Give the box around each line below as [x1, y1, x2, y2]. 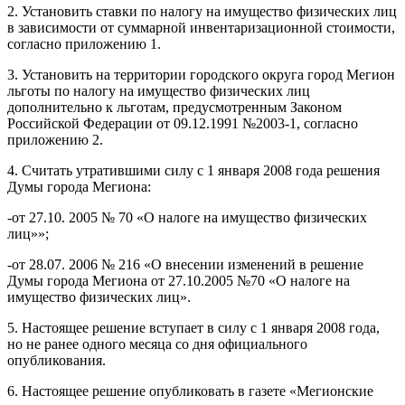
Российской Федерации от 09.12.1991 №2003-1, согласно [7, 116, 358, 132]
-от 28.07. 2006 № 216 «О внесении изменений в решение [7, 257, 363, 273]
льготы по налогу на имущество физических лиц [7, 83, 310, 99]
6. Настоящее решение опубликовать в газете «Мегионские [7, 383, 373, 400]
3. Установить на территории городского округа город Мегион [7, 67, 395, 83]
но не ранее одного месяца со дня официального [7, 336, 307, 353]
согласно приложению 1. [7, 36, 161, 52]
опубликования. [7, 353, 106, 369]
